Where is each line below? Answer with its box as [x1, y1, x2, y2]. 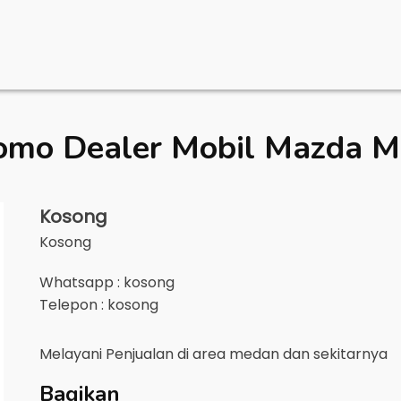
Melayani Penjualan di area [39, 344, 229, 364]
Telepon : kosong [39, 294, 158, 315]
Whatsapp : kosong [39, 272, 175, 293]
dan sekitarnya [279, 344, 391, 364]
